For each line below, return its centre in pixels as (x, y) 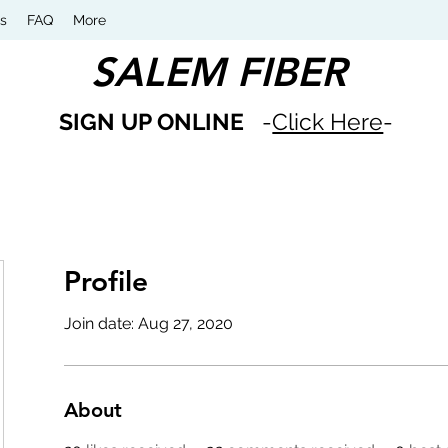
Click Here (328, 121)
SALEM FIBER (218, 72)
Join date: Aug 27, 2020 (148, 323)
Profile (106, 281)
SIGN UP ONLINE (152, 121)
